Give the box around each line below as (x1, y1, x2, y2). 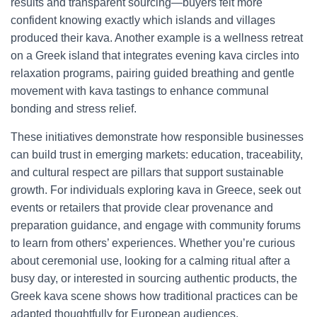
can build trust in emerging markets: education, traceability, (11, 149, 303, 161)
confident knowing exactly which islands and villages (11, 14, 275, 26)
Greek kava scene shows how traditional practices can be (11, 290, 298, 302)
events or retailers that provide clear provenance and (11, 202, 273, 214)
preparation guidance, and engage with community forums (11, 219, 301, 231)
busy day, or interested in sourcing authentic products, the (11, 272, 297, 284)
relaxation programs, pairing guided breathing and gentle (11, 67, 294, 79)
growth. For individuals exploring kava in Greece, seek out (11, 184, 301, 196)
